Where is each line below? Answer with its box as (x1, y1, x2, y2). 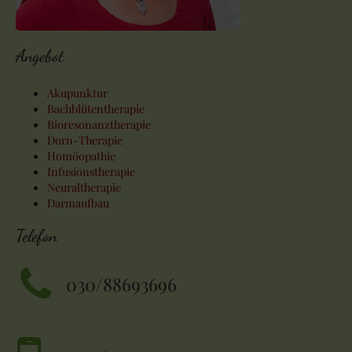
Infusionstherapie (47, 163, 135, 180)
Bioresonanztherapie (47, 116, 151, 133)
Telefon (16, 225, 57, 247)
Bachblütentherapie (47, 101, 145, 117)
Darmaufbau (47, 195, 109, 211)
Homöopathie (47, 148, 115, 164)
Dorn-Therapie (47, 132, 123, 148)
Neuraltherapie (47, 179, 121, 196)
